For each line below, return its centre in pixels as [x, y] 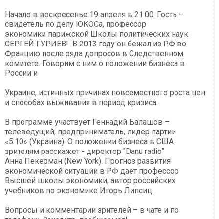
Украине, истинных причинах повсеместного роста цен [105, 92]
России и [22, 73]
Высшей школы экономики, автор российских [90, 180]
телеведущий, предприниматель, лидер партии [90, 131]
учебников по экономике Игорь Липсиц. [80, 190]
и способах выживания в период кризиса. [83, 102]
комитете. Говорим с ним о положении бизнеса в [95, 63]
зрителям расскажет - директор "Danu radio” [85, 151]
